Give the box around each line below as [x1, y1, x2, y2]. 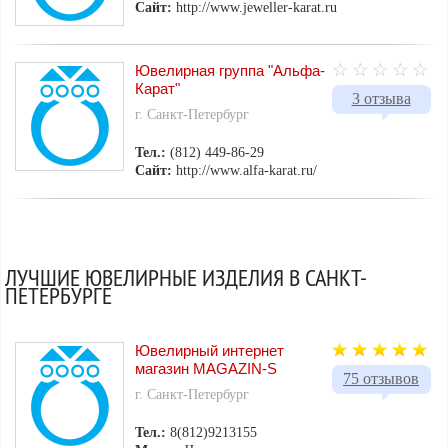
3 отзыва [351, 90, 411, 108]
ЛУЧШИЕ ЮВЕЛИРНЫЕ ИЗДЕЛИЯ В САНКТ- [5, 262, 368, 293]
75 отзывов [343, 370, 420, 388]
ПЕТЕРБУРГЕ [5, 280, 113, 311]
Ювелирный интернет [135, 342, 285, 360]
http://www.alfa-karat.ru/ [176, 163, 318, 179]
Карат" [135, 80, 181, 98]
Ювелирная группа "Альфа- [135, 62, 326, 80]
